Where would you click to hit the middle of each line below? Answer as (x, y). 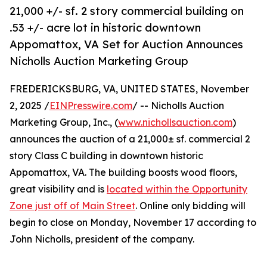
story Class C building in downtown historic (106, 156)
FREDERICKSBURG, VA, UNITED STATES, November (129, 89)
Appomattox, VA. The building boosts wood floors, (123, 173)
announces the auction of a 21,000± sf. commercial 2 (130, 139)
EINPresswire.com (91, 106)
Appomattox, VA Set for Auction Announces (126, 44)
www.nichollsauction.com (175, 122)
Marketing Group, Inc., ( (64, 122)
